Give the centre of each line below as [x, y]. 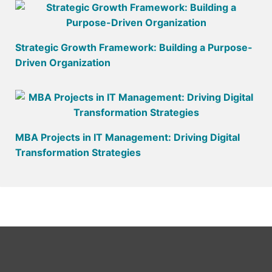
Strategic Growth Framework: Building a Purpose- [134, 48]
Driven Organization [63, 63]
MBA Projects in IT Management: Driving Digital [127, 138]
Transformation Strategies [78, 153]
